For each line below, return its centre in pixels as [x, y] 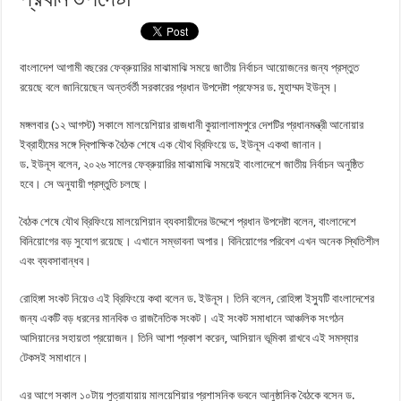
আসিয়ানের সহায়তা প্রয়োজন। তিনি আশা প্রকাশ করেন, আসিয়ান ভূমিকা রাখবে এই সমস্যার [189, 337]
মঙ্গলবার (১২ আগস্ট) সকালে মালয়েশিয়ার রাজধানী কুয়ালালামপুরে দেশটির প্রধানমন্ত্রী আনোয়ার [192, 124]
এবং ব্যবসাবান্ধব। [56, 260]
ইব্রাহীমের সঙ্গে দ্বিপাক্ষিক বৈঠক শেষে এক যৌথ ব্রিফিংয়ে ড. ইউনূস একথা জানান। [172, 144]
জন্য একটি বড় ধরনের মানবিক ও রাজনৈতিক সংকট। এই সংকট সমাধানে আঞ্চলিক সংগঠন [182, 318]
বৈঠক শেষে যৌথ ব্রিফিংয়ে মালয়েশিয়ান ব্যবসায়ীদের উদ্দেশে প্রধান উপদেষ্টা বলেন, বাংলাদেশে [188, 221]
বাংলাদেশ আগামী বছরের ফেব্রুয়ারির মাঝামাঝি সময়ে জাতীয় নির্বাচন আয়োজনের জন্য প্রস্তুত [190, 67]
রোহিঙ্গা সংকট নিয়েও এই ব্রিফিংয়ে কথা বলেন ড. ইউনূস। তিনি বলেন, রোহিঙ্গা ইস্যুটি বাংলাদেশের [197, 298]
